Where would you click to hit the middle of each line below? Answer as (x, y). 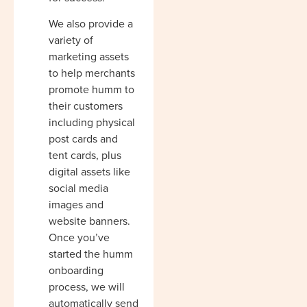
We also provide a (91, 24)
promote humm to (91, 90)
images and (76, 205)
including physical (92, 123)
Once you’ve (79, 238)
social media (78, 188)
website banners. (89, 221)
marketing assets (89, 57)
